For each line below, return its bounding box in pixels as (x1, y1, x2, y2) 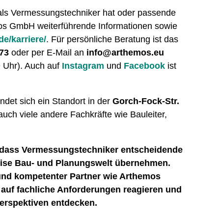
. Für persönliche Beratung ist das (46, 34, 179, 45)
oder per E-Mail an (9, 48, 87, 58)
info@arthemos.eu (86, 48, 165, 58)
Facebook (124, 61, 165, 71)
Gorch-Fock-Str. (112, 96, 180, 107)
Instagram (62, 61, 105, 71)
